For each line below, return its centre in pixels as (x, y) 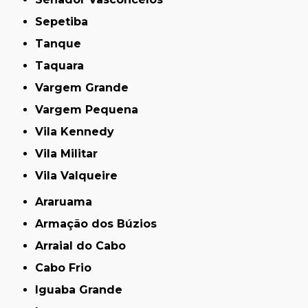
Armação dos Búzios (100, 223)
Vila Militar (71, 153)
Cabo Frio (68, 267)
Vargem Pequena (91, 109)
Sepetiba (66, 21)
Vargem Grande (86, 87)
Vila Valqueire (81, 175)
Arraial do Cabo (85, 245)
